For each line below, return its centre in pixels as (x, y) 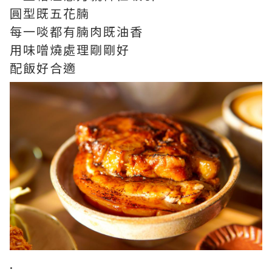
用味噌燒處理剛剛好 (70, 49)
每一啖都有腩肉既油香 (76, 31)
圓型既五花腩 (50, 13)
